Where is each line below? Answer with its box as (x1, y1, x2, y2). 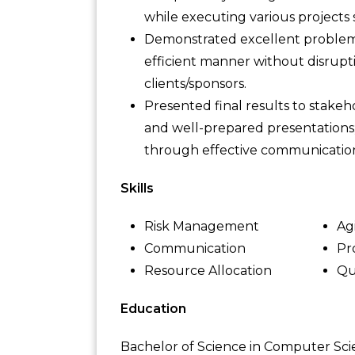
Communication (144, 241, 246, 256)
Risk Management (144, 219, 259, 234)
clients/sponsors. (144, 76, 246, 91)
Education (120, 301, 186, 316)
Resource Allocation (144, 263, 272, 278)
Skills (120, 181, 154, 196)
